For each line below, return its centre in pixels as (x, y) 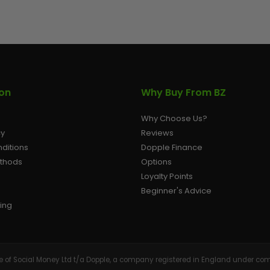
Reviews (157, 133)
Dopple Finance (172, 147)
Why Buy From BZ (184, 92)
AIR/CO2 (171, 20)
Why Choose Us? (174, 118)
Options (156, 162)
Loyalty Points (167, 176)
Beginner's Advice (176, 190)
